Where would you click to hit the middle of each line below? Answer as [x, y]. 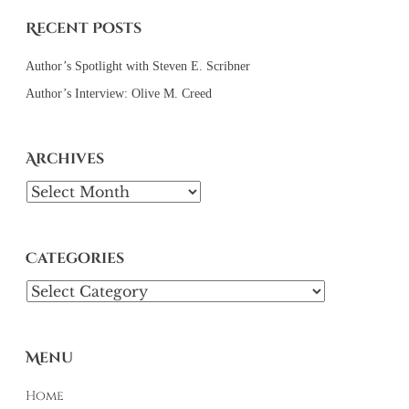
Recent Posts [84, 28]
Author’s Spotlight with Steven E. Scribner [138, 66]
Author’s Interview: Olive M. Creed [119, 93]
